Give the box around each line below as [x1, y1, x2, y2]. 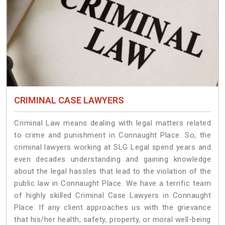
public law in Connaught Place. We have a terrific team [14, 179, 211, 188]
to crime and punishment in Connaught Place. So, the [14, 131, 211, 140]
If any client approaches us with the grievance [39, 203, 211, 212]
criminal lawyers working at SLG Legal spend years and [14, 143, 211, 152]
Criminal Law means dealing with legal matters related [14, 119, 211, 128]
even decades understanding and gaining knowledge [14, 155, 211, 164]
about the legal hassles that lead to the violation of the [14, 167, 211, 176]
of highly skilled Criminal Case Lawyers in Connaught [14, 191, 211, 200]
